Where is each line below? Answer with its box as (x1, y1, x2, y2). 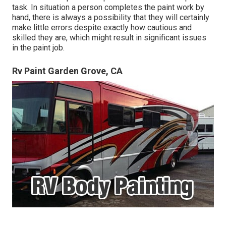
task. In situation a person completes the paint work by (12, 3, 204, 13)
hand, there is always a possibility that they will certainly (12, 13, 209, 23)
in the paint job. (12, 43, 65, 53)
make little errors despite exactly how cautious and (12, 23, 192, 33)
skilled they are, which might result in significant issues (12, 33, 206, 43)
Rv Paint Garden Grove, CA (12, 66, 123, 77)
